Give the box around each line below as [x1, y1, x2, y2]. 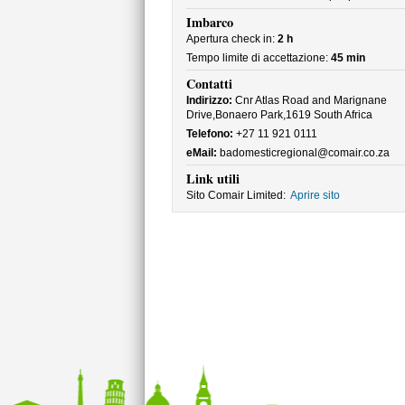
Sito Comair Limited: [185, 189, 286, 202]
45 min [330, 52, 365, 64]
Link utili [185, 169, 240, 188]
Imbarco [185, 13, 233, 32]
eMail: [185, 146, 217, 159]
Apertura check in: [185, 33, 278, 45]
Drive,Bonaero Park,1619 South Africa [185, 108, 372, 121]
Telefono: [185, 127, 233, 140]
